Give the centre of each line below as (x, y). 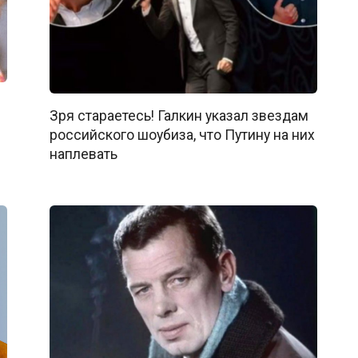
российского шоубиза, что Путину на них (182, 135)
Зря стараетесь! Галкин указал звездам (179, 115)
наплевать (83, 154)
